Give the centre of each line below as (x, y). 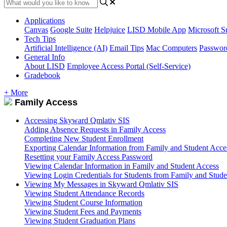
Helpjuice (110, 29)
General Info (45, 57)
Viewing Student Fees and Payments (83, 211)
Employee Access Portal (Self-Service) (129, 66)
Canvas (36, 29)
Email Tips (127, 48)
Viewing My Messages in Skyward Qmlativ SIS (101, 184)
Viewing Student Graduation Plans (80, 220)
